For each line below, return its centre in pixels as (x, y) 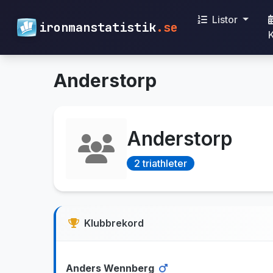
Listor (225, 19)
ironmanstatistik (97, 27)
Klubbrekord (114, 223)
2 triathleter (161, 163)
